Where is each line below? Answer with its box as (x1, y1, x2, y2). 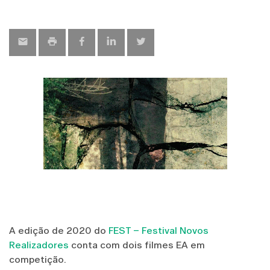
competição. (9, 253, 66, 265)
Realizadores (9, 239, 69, 251)
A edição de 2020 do (9, 224, 108, 236)
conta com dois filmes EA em (69, 239, 205, 251)
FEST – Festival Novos (108, 224, 209, 236)
